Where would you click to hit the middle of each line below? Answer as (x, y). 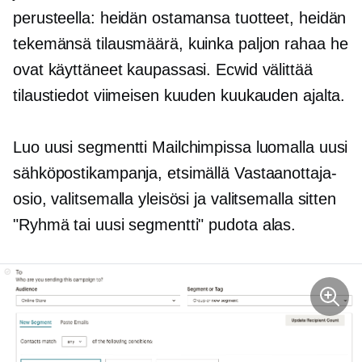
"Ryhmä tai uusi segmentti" (111, 225)
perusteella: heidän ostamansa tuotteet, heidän (180, 18)
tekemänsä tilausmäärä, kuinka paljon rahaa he (181, 44)
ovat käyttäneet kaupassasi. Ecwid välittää (163, 70)
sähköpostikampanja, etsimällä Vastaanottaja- (175, 173)
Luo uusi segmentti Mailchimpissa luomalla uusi (181, 147)
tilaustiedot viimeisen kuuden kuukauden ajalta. (179, 96)
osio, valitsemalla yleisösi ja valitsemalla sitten (175, 199)
